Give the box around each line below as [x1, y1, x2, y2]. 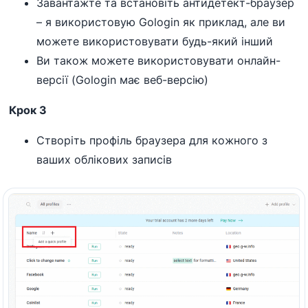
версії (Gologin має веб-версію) [36, 73, 209, 87]
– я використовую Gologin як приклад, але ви [36, 15, 286, 30]
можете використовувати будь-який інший [36, 34, 274, 49]
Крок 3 [9, 103, 47, 118]
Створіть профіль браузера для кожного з [36, 133, 268, 148]
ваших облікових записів [36, 153, 173, 167]
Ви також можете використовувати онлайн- [36, 54, 281, 68]
